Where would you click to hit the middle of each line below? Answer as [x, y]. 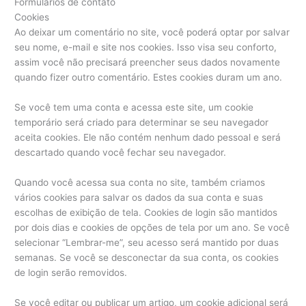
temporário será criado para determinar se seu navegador [142, 123]
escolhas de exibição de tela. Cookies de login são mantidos [146, 213]
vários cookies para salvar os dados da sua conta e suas [139, 198]
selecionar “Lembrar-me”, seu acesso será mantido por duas [147, 243]
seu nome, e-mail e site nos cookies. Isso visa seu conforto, [146, 47]
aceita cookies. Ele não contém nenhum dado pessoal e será [148, 138]
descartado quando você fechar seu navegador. [121, 153]
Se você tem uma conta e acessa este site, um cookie [134, 108]
